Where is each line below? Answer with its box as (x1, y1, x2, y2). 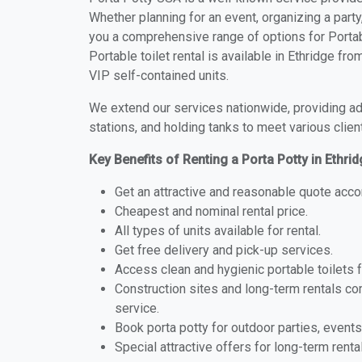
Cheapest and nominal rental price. (115, 204, 308, 219)
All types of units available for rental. (115, 223, 321, 238)
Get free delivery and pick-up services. (115, 242, 333, 258)
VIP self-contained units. (89, 68, 229, 83)
